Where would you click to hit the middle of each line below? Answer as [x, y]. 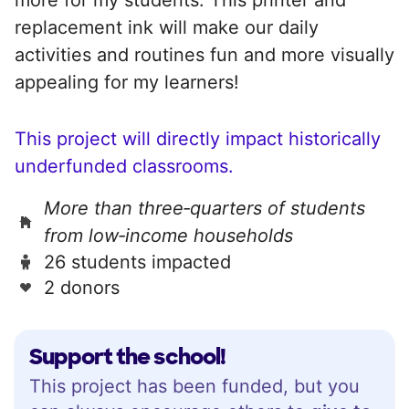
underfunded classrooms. [124, 166]
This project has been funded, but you [194, 386]
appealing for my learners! [127, 82]
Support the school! [127, 356]
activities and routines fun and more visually [204, 54]
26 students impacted [137, 262]
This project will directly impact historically [198, 138]
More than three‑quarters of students [204, 208]
